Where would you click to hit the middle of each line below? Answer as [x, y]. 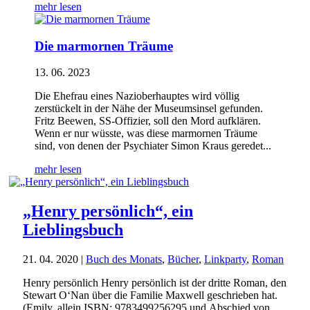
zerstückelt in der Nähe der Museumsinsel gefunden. [148, 109]
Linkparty [225, 259]
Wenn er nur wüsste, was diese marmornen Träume [146, 134]
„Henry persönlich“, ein [108, 211]
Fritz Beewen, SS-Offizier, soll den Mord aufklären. [147, 121]
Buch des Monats [124, 259]
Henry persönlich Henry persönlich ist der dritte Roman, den [155, 283]
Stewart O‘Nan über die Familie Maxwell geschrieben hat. [150, 295]
